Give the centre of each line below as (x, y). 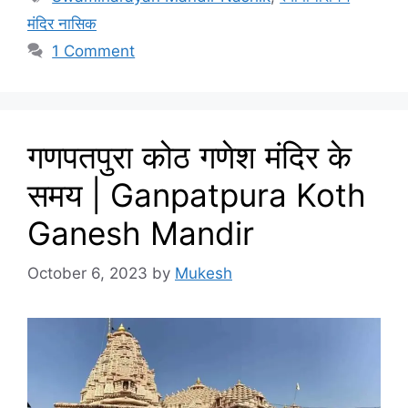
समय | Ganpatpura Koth (197, 194)
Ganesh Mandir (141, 233)
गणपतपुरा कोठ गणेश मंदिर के (189, 156)
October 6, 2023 (87, 274)
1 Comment (94, 51)
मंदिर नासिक (62, 23)
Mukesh (204, 274)
